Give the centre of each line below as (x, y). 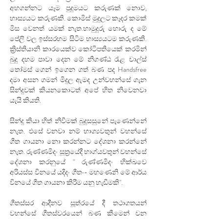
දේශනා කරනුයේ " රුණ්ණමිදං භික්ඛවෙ (78, 162)
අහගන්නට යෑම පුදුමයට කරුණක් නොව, (78, 8)
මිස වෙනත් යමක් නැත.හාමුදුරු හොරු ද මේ (78, 28)
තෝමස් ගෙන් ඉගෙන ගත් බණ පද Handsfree (78, 69)
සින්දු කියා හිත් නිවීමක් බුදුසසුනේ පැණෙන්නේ (78, 121)
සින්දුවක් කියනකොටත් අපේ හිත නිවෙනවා (78, 90)
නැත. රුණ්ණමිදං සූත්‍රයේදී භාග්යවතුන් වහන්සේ (78, 152)
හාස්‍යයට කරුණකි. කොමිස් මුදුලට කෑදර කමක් (78, 18)
